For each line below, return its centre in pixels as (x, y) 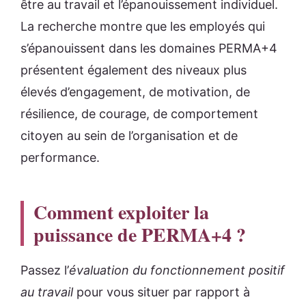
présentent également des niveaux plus (134, 70)
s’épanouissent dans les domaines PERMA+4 (149, 48)
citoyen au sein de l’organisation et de (129, 135)
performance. (60, 157)
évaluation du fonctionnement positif (177, 270)
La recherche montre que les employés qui (143, 26)
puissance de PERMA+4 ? (140, 235)
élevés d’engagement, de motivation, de (135, 92)
